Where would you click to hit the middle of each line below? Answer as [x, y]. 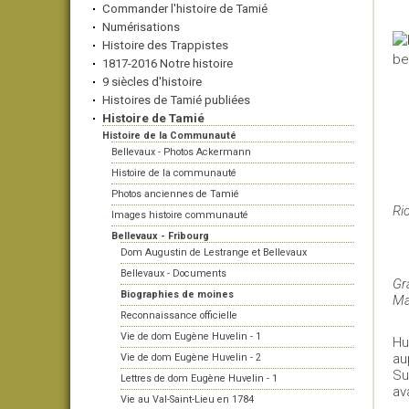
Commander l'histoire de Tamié [185, 9]
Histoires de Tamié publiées [176, 100]
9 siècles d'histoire [152, 82]
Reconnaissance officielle [179, 315]
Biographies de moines [177, 294]
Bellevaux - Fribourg [160, 236]
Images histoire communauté [180, 215]
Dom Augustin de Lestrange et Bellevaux [214, 252]
